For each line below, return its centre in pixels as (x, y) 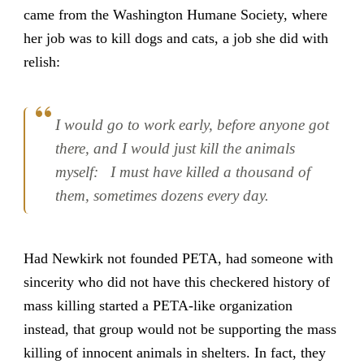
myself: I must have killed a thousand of (183, 172)
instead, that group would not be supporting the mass (180, 329)
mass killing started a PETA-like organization (158, 306)
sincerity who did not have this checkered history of (176, 282)
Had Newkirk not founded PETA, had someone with (178, 259)
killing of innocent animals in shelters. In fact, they (174, 353)
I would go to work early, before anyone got (193, 125)
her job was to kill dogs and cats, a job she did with (175, 38)
